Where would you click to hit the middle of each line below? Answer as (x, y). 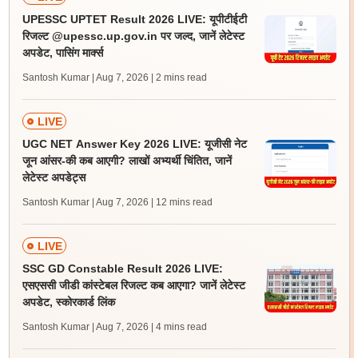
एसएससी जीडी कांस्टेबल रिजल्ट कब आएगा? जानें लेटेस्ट (133, 285)
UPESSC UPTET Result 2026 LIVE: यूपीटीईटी (134, 19)
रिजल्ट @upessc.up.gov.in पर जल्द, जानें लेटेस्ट (133, 36)
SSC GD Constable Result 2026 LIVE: (122, 268)
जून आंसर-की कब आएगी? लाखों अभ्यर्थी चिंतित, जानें (127, 161)
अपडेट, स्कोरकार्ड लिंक (68, 302)
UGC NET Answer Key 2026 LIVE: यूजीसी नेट (134, 144)
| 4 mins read (179, 327)
